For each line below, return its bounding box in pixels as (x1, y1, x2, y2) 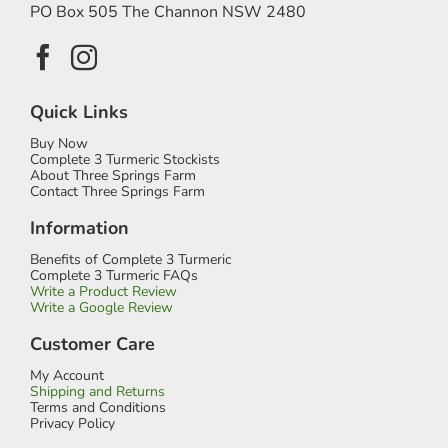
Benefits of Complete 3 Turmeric (30, 249, 231, 269)
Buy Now (30, 133, 88, 153)
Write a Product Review (30, 281, 177, 301)
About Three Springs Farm (30, 165, 196, 185)
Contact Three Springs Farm (30, 181, 205, 201)
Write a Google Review (30, 297, 173, 317)
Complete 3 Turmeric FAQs (30, 265, 198, 285)
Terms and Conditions (30, 397, 166, 417)
